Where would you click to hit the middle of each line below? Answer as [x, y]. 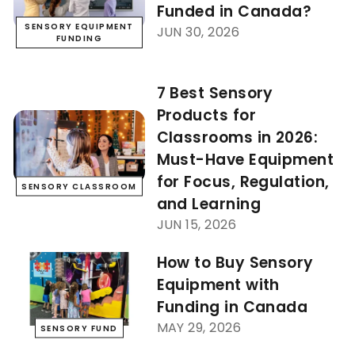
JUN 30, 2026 [198, 32]
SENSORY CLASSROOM [79, 186]
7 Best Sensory [215, 94]
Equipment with [218, 285]
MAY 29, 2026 [198, 328]
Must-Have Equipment [245, 160]
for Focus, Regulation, [243, 182]
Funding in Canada [232, 307]
